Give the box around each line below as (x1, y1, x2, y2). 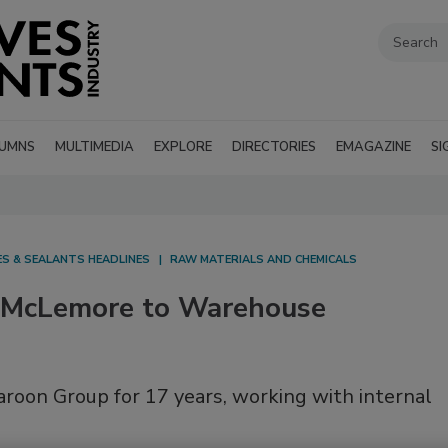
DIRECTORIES (232, 138, 316, 157)
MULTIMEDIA (55, 138, 134, 157)
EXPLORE (154, 138, 212, 157)
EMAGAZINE (336, 138, 411, 157)
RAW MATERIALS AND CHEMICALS (170, 252, 357, 268)
